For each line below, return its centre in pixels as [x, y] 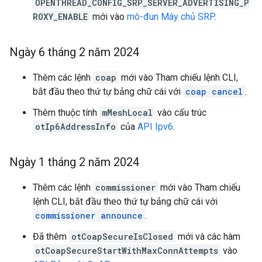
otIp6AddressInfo [75, 127]
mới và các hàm [208, 237]
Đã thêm [51, 237]
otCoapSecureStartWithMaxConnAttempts [127, 251]
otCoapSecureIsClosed [122, 237]
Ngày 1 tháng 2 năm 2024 [74, 162]
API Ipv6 [155, 127]
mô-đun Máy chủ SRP [170, 17]
